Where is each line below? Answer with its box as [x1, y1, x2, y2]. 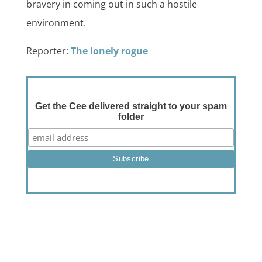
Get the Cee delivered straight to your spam [35, 101, 227, 112]
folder [118, 112, 144, 122]
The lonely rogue [70, 44, 148, 58]
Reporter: [26, 44, 71, 58]
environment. [26, 16, 86, 30]
